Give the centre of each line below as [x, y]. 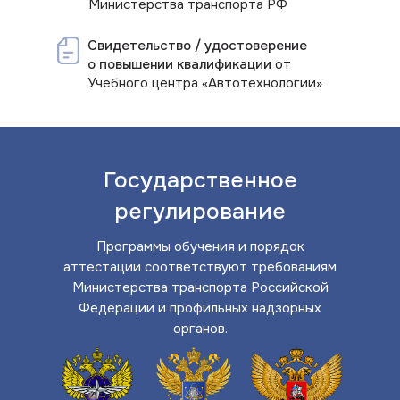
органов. [200, 329]
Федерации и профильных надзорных [200, 308]
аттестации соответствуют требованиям [200, 267]
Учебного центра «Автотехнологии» [205, 83]
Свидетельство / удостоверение [197, 46]
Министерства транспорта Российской [200, 287]
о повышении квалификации [179, 64]
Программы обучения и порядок [200, 246]
